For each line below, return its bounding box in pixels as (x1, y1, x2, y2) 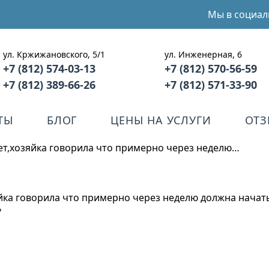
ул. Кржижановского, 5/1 (3, 49, 106, 60)
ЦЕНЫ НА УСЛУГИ (110, 113, 211, 127)
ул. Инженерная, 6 (165, 49, 243, 60)
